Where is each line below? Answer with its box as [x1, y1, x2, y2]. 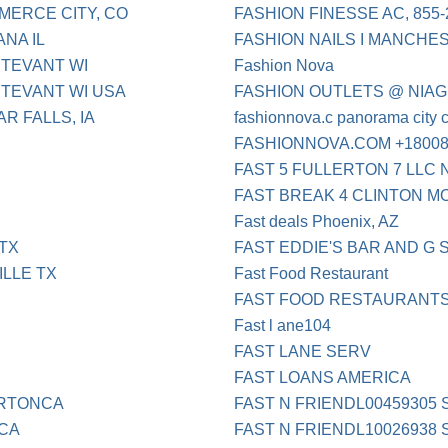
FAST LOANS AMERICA [234, 369, 412, 387]
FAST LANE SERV [234, 343, 372, 361]
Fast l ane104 [234, 317, 332, 335]
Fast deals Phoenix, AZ [234, 213, 400, 231]
